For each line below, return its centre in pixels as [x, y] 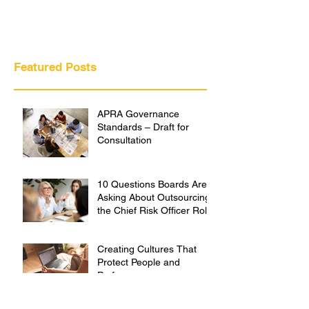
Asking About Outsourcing [154, 225]
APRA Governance [138, 141]
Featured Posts [55, 94]
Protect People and [139, 290]
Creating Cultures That [147, 277]
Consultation [124, 168]
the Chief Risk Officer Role [155, 238]
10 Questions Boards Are [152, 212]
